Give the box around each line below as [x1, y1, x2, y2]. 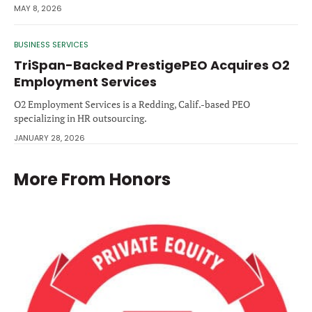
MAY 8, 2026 [14, 3, 62, 15]
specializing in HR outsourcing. [14, 111, 147, 125]
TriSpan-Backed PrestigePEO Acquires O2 [14, 56, 290, 75]
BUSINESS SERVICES [14, 39, 88, 51]
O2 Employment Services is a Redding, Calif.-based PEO [14, 97, 250, 111]
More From [14, 168, 109, 192]
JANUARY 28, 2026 [14, 132, 85, 144]
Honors [109, 168, 171, 192]
